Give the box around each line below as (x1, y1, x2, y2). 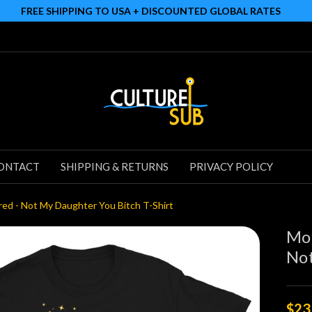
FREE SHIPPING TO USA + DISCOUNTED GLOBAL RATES (21, 5, 281, 17)
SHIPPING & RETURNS (61, 159, 169, 173)
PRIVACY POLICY (189, 159, 273, 173)
